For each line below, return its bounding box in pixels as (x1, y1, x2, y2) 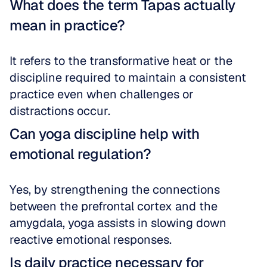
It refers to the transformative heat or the (10, 53, 232, 69)
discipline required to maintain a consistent (10, 70, 246, 85)
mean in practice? (10, 16, 125, 35)
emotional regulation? (10, 145, 151, 163)
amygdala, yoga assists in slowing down (10, 215, 226, 231)
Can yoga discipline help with (10, 125, 200, 143)
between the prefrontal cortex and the (10, 198, 218, 214)
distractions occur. (10, 103, 110, 119)
